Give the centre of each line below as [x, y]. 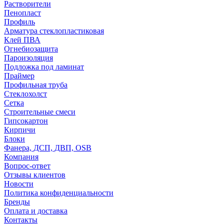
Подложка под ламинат [44, 67]
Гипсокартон [26, 121]
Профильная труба [36, 85]
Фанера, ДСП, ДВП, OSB [48, 148]
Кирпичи [20, 130]
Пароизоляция [28, 58]
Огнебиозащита [31, 49]
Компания [21, 157]
